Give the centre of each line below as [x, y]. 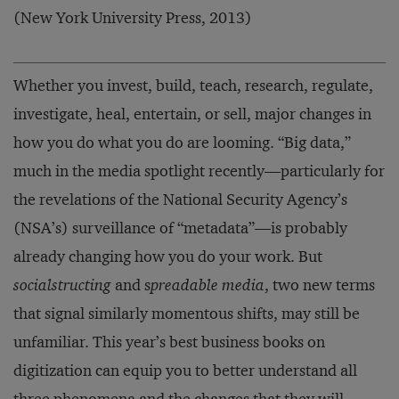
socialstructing [62, 285]
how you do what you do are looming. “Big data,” [182, 142]
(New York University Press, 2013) [133, 18]
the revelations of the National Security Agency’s [180, 199]
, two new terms [320, 285]
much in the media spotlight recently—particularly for [199, 171]
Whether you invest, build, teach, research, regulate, [193, 85]
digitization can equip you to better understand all [185, 370]
